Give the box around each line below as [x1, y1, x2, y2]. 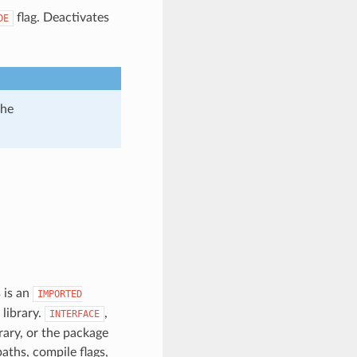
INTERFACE [49, 308, 100, 320]
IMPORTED [37, 288, 82, 300]
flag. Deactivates [13, 10, 109, 24]
